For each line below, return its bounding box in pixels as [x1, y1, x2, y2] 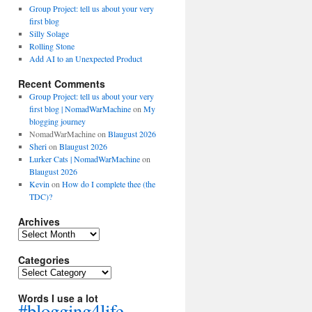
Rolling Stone [29, 40, 75, 52]
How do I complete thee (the [61, 178, 155, 189]
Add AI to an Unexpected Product [29, 53, 142, 64]
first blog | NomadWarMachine [29, 103, 131, 114]
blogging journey [29, 116, 86, 127]
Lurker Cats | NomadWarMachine [29, 153, 140, 164]
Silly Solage [29, 28, 69, 39]
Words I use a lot [18, 291, 98, 305]
